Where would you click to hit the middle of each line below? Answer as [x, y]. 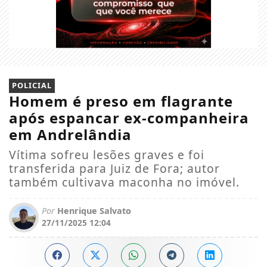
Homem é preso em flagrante [121, 101]
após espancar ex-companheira [129, 117]
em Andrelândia [70, 134]
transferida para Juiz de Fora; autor [114, 168]
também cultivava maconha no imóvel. [124, 182]
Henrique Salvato [93, 210]
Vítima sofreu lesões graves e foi [107, 154]
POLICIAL [32, 85]
